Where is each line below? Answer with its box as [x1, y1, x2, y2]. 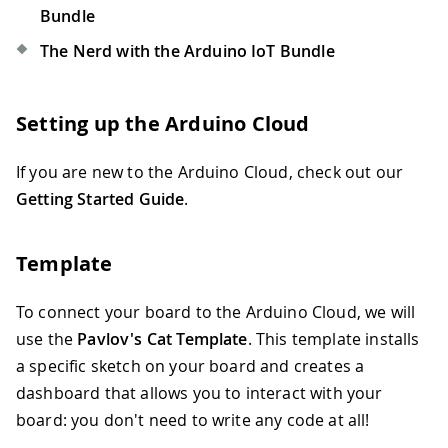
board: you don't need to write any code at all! [16, 409, 370, 432]
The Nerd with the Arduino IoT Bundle [40, 40, 335, 63]
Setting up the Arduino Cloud [16, 110, 310, 138]
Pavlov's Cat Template [77, 328, 248, 351]
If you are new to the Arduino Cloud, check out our [16, 161, 404, 184]
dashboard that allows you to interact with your [16, 382, 383, 405]
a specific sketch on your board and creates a [16, 355, 365, 378]
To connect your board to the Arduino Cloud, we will [16, 301, 416, 324]
